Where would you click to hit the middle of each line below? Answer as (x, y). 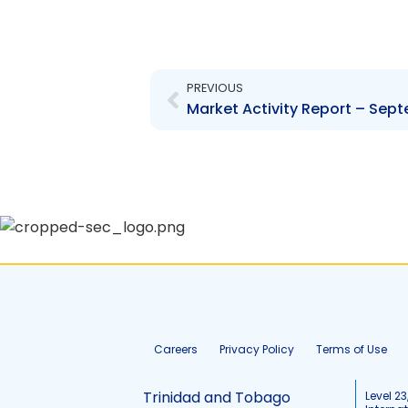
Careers (176, 349)
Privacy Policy (257, 349)
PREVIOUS (214, 88)
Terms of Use (352, 349)
